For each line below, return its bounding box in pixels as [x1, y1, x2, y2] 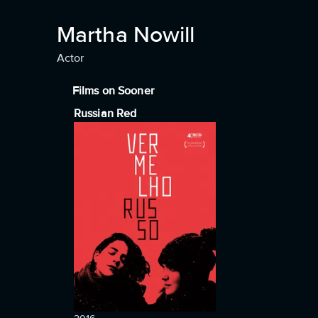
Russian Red [74, 106, 137, 121]
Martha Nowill [57, 21, 195, 49]
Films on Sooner [72, 84, 154, 98]
